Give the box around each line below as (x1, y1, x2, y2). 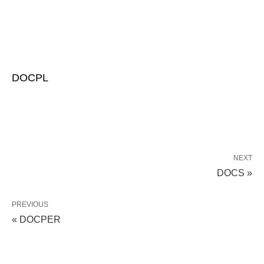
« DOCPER (12, 214, 61, 225)
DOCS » (217, 168, 252, 178)
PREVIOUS (12, 200, 48, 209)
